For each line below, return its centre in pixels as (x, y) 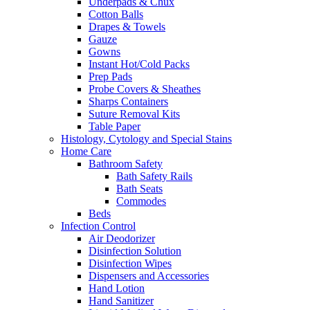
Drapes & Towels (127, 27)
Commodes (141, 201)
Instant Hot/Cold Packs (139, 64)
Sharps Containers (128, 102)
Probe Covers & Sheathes (145, 89)
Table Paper (115, 127)
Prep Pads (110, 77)
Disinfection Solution (135, 251)
